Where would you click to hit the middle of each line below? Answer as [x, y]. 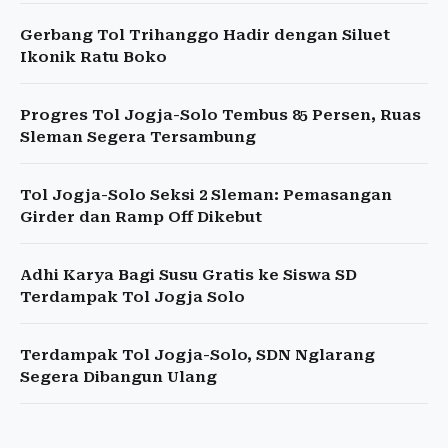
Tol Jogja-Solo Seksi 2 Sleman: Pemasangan [206, 195]
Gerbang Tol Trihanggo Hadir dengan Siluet [205, 35]
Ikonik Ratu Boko [93, 57]
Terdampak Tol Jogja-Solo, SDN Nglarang [197, 355]
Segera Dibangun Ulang [118, 377]
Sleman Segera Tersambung [138, 137]
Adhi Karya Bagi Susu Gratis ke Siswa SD [188, 275]
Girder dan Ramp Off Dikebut [141, 217]
